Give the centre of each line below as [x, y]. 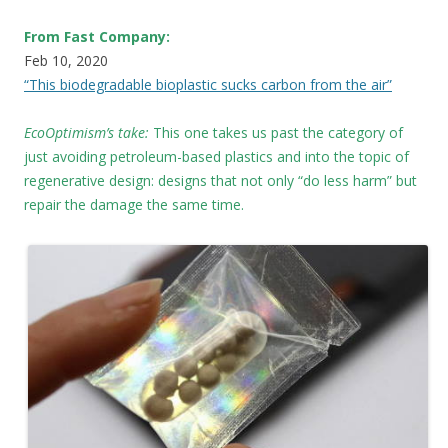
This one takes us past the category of [276, 132]
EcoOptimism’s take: [86, 132]
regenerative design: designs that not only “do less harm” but [220, 180]
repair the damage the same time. [134, 204]
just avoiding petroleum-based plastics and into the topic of [216, 156]
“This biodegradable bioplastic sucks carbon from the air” [208, 84]
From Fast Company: [97, 36]
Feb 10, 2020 [66, 60]
